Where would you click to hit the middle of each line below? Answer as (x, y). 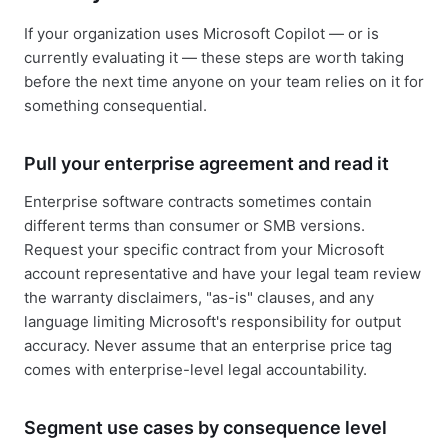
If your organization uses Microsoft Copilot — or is (201, 33)
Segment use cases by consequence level (205, 427)
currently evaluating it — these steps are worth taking (214, 57)
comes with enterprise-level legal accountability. (195, 369)
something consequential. (115, 105)
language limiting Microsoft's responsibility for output (212, 321)
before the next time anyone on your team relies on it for (224, 81)
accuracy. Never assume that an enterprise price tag (208, 345)
